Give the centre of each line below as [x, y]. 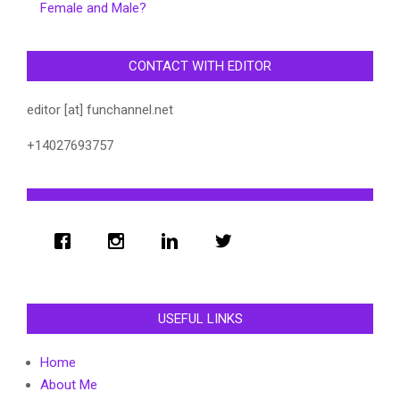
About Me [69, 384]
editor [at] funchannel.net [100, 109]
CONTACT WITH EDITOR [200, 66]
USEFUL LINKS [200, 318]
